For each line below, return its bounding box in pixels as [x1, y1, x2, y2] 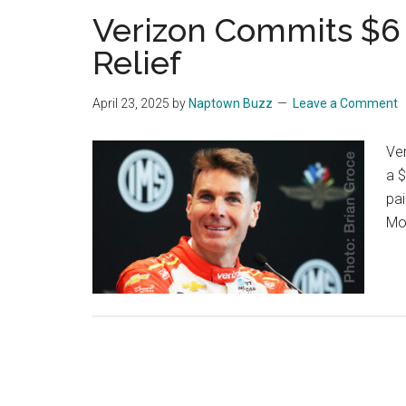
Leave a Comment [293, 96, 398, 111]
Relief [92, 43, 181, 82]
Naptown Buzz [188, 96, 273, 111]
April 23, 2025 [92, 96, 169, 111]
